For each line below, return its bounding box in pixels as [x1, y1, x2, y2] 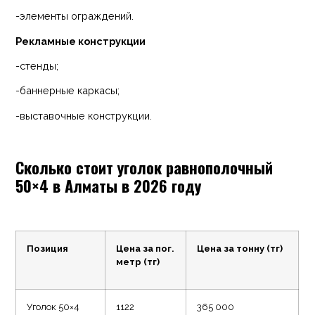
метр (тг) [116, 256, 160, 267]
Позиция [27, 243, 69, 254]
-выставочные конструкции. [15, 109, 153, 122]
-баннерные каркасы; [15, 84, 120, 97]
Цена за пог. [116, 243, 175, 254]
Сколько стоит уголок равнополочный [15, 155, 274, 179]
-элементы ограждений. [15, 10, 134, 22]
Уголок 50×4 [27, 301, 80, 312]
